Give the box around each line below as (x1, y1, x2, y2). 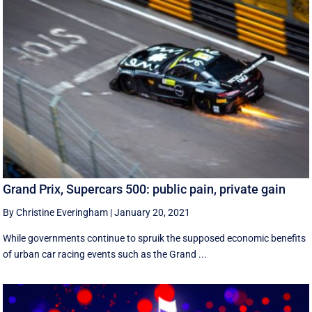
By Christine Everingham (3, 206, 109, 218)
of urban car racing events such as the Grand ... (3, 248, 208, 260)
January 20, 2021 (114, 206, 191, 218)
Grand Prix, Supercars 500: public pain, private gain (3, 181, 286, 196)
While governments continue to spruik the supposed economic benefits (3, 232, 306, 244)
